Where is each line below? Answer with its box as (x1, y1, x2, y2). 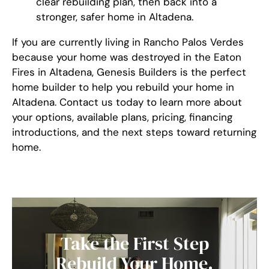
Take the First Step (60, 231, 209, 256)
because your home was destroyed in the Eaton (12, 50, 241, 64)
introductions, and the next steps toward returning (12, 125, 256, 139)
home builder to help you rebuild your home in (12, 80, 234, 94)
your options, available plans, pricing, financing (12, 110, 232, 124)
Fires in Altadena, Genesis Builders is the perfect (12, 65, 246, 79)
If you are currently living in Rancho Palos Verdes (12, 35, 244, 49)
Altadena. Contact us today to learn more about (12, 95, 242, 109)
